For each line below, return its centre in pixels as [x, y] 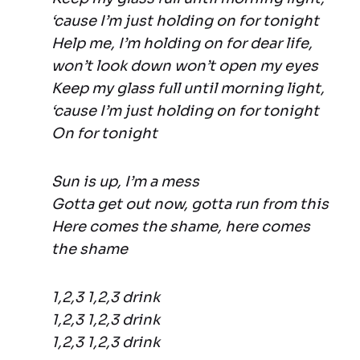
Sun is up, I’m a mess [125, 182]
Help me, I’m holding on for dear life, [182, 44]
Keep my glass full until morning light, [188, 89]
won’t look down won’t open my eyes [185, 66]
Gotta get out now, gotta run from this [190, 205]
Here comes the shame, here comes [181, 227]
